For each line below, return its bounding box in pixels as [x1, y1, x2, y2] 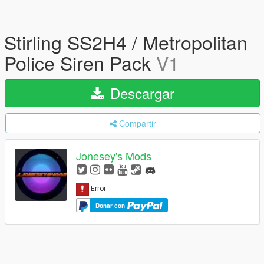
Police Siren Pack [4, 49, 156, 76]
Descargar [105, 82, 174, 103]
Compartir [119, 117, 156, 129]
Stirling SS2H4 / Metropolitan [4, 28, 247, 55]
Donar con [95, 201, 127, 210]
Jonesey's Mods [76, 148, 151, 164]
